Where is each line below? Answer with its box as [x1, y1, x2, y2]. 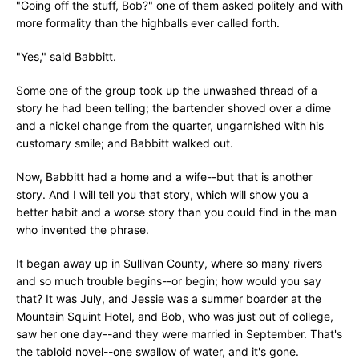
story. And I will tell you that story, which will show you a [16, 188, 309, 201]
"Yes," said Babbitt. [16, 50, 116, 63]
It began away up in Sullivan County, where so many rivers [16, 256, 322, 270]
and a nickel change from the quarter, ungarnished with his [16, 119, 324, 132]
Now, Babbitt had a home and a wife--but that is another [16, 170, 313, 184]
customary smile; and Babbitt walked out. [16, 136, 233, 150]
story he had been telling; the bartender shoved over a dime [16, 101, 331, 115]
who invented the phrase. [16, 223, 149, 236]
